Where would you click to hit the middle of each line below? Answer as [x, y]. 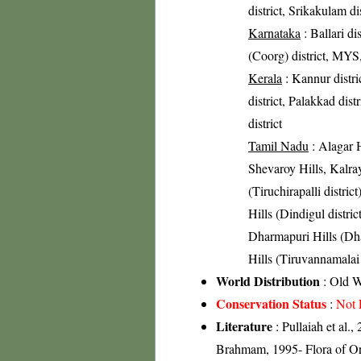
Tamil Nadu [278, 145]
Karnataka [274, 33]
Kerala [265, 78]
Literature [244, 326]
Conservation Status [271, 303]
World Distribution [268, 281]
